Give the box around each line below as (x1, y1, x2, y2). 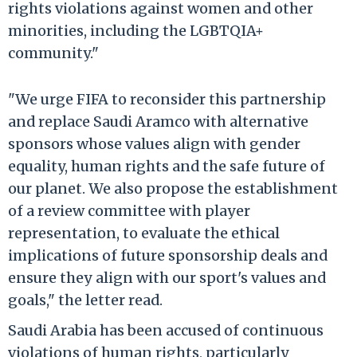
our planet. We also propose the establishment (8, 178, 338, 198)
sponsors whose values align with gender (8, 134, 300, 153)
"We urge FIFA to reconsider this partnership (8, 89, 326, 108)
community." (8, 43, 99, 62)
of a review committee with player (8, 201, 250, 220)
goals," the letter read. (8, 290, 163, 309)
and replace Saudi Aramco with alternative (8, 112, 308, 131)
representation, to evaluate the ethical (8, 223, 280, 242)
